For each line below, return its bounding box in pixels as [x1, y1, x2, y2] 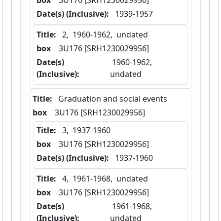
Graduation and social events [58, 93, 167, 105]
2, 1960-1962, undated [62, 29, 148, 40]
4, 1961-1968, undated [62, 173, 148, 184]
